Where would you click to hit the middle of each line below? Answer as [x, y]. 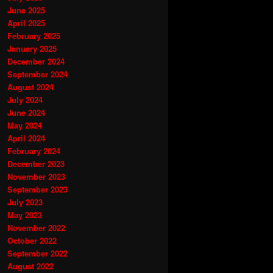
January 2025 [32, 48]
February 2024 [34, 151]
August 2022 [30, 266]
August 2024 [30, 87]
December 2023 [36, 163]
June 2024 [26, 112]
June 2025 [26, 10]
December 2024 [36, 61]
